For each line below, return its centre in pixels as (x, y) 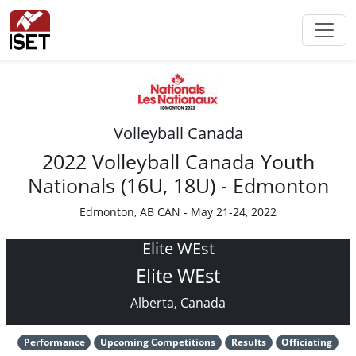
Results (248, 342)
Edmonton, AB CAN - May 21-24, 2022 (178, 212)
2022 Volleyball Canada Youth (178, 161)
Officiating (307, 342)
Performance (54, 342)
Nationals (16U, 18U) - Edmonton (178, 185)
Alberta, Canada (178, 303)
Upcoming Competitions (158, 342)
